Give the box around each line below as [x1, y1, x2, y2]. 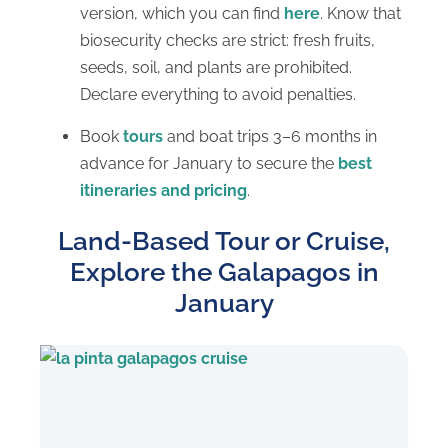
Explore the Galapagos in [69, 257, 379, 288]
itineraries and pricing [80, 181, 247, 201]
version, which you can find [80, 3, 284, 23]
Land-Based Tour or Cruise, [58, 226, 390, 257]
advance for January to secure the [80, 154, 338, 174]
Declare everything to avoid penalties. [80, 84, 356, 104]
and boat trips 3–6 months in [163, 127, 377, 147]
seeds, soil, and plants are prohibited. [80, 57, 352, 77]
